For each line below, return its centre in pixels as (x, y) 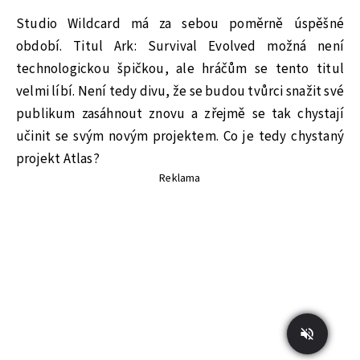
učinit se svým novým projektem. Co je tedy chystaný (180, 136)
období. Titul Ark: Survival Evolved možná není (180, 46)
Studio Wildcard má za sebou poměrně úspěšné (180, 24)
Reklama (180, 178)
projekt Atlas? (58, 159)
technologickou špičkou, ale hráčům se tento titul (180, 69)
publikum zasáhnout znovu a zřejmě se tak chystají (180, 114)
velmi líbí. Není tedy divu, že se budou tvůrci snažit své (180, 91)
